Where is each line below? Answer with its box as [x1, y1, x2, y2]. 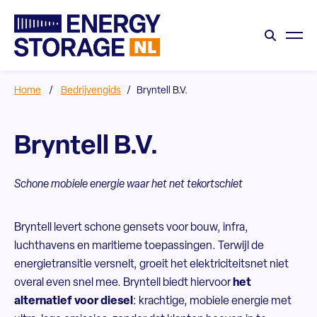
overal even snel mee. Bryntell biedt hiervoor [14, 277, 233, 289]
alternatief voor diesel [14, 296, 133, 307]
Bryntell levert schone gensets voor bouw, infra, [14, 222, 248, 234]
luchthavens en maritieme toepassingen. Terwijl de [14, 241, 264, 252]
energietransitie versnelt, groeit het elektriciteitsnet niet [14, 259, 289, 270]
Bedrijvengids [61, 86, 121, 96]
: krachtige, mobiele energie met [133, 296, 292, 307]
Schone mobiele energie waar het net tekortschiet [14, 179, 243, 190]
